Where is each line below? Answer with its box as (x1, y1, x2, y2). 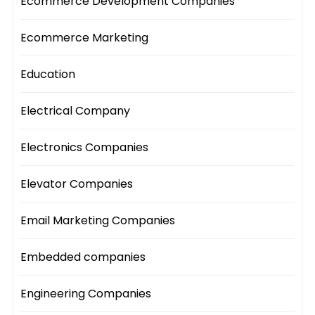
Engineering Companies (20, 285, 152, 302)
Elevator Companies (20, 176, 134, 193)
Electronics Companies (20, 139, 149, 156)
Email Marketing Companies (20, 212, 176, 229)
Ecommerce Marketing (20, 30, 149, 46)
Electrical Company (20, 103, 131, 120)
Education (20, 66, 76, 83)
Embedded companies (20, 249, 146, 266)
